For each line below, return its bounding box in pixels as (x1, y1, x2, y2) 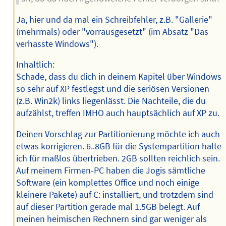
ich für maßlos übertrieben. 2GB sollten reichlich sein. (16, 153, 220, 164)
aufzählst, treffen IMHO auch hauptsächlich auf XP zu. (16, 107, 219, 119)
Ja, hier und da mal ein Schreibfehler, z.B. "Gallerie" (16, 14, 212, 25)
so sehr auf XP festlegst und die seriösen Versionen (16, 83, 209, 95)
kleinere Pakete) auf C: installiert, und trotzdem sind (16, 189, 213, 201)
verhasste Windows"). (16, 38, 98, 49)
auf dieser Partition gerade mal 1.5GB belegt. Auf (16, 201, 200, 213)
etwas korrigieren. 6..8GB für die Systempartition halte (16, 141, 221, 152)
